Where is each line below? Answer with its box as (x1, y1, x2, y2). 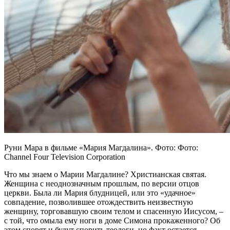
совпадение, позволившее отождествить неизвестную (4, 197, 193, 206)
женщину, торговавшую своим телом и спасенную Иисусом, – (4, 206, 223, 216)
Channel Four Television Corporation (4, 152, 125, 161)
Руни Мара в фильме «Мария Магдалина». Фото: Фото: (4, 143, 198, 152)
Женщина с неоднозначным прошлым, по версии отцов (4, 179, 199, 188)
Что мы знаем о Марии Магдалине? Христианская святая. (4, 169, 206, 179)
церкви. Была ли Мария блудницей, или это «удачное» (4, 188, 196, 197)
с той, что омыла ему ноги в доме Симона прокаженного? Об (4, 216, 220, 225)
